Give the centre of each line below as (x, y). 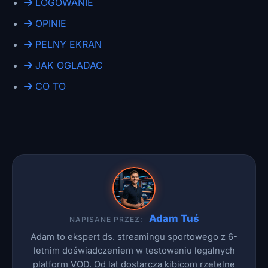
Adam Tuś (174, 218)
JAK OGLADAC (68, 65)
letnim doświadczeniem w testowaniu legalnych (134, 251)
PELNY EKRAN (67, 44)
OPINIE (49, 23)
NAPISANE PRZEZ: (106, 219)
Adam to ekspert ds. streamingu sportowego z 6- (134, 237)
